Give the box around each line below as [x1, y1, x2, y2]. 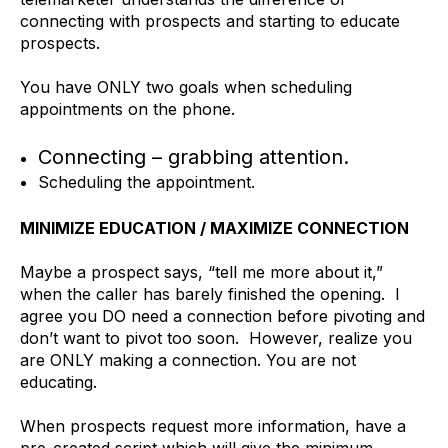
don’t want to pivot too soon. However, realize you [20, 327, 412, 348]
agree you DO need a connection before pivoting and [20, 305, 425, 326]
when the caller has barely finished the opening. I [20, 283, 400, 304]
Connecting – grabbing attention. [37, 144, 349, 169]
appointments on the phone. [20, 99, 235, 120]
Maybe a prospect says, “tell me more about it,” [20, 261, 383, 282]
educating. [20, 371, 97, 392]
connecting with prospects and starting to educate [20, 10, 400, 31]
